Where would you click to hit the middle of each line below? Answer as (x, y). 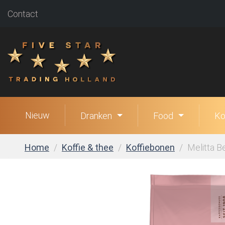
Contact (23, 14)
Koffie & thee (88, 148)
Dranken (96, 116)
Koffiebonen (150, 148)
